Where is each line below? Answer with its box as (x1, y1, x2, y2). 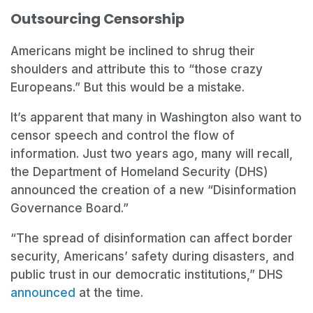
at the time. (75, 286, 150, 300)
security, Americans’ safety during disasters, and (10, 249, 294, 264)
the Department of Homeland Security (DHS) (10, 165, 268, 180)
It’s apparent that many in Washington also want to (10, 110, 302, 125)
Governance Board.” (10, 201, 132, 216)
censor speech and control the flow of (10, 129, 235, 143)
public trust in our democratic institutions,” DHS (10, 268, 283, 282)
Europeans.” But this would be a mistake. (10, 80, 245, 95)
